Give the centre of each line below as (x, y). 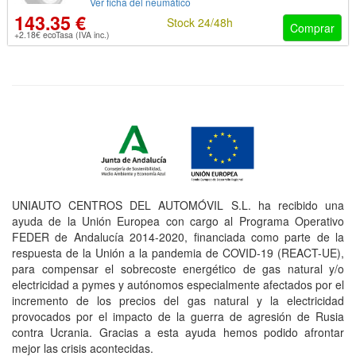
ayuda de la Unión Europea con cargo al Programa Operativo (178, 221)
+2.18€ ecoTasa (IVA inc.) (62, 35)
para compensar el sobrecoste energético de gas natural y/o (178, 268)
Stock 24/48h (199, 23)
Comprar (312, 28)
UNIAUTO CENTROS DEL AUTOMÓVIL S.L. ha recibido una (178, 205)
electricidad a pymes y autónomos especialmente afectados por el (178, 284)
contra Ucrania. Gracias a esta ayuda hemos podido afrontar (178, 332)
